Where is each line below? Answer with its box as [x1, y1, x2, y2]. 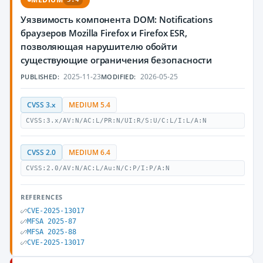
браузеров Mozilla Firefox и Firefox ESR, [21, 27, 187, 39]
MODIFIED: [101, 72, 136, 81]
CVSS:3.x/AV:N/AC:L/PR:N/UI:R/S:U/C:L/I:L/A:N [26, 117, 207, 124]
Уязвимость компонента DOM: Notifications [21, 14, 213, 25]
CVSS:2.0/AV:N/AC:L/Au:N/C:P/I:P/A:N [26, 164, 170, 172]
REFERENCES [21, 193, 63, 201]
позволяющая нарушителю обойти [21, 41, 178, 52]
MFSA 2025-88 [27, 228, 76, 236]
